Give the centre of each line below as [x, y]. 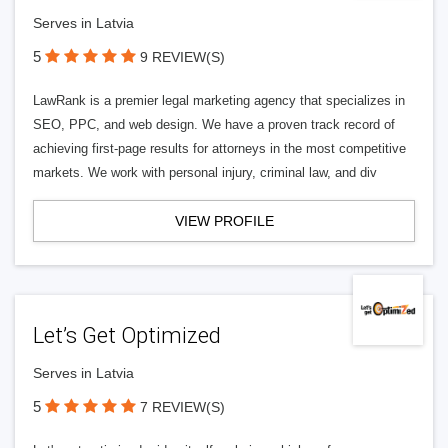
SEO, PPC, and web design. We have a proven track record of [214, 124]
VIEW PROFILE [224, 221]
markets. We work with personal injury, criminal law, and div [205, 172]
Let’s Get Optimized [127, 335]
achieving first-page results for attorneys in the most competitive [219, 148]
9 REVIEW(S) [182, 57]
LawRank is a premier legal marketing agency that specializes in [219, 100]
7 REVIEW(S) [182, 407]
